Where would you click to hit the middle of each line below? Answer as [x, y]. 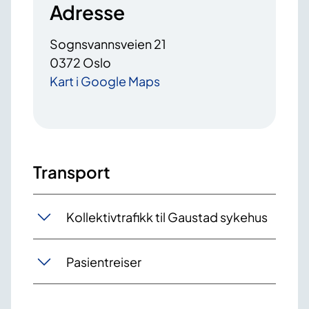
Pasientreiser [104, 261]
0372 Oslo [80, 63]
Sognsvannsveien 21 [108, 44]
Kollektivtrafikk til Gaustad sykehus [167, 217]
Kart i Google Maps [105, 81]
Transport [72, 172]
